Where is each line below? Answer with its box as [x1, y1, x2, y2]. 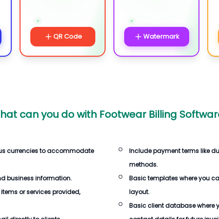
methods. [129, 160, 158, 169]
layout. [129, 188, 150, 196]
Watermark [143, 32, 179, 41]
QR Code [53, 32, 82, 41]
